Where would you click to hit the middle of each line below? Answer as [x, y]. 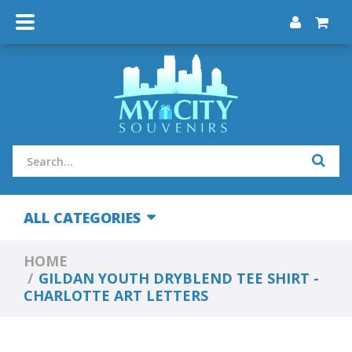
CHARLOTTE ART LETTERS [116, 295]
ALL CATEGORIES [82, 218]
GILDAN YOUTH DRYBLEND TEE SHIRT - [179, 278]
